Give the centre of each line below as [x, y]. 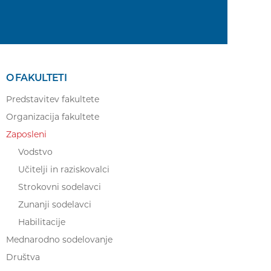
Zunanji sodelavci [55, 204]
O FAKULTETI [36, 78]
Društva [23, 257]
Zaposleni [26, 134]
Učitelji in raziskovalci [64, 169]
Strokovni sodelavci [60, 187]
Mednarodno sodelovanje [59, 240]
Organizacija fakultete [53, 117]
